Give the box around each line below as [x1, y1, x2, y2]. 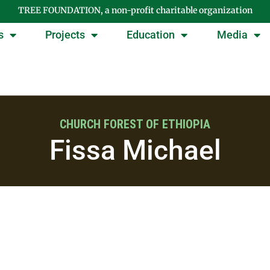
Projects [45, 28, 86, 42]
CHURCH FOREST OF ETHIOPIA [60, 117, 210, 132]
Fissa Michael [49, 134, 221, 167]
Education [127, 28, 175, 42]
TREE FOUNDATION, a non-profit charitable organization [17, 5, 253, 16]
